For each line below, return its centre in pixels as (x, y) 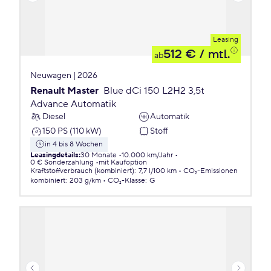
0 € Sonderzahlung (62, 162)
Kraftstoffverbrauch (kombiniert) (82, 171)
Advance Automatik (73, 104)
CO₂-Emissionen (211, 171)
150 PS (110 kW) (72, 131)
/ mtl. (213, 54)
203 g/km (85, 181)
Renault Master (64, 91)
